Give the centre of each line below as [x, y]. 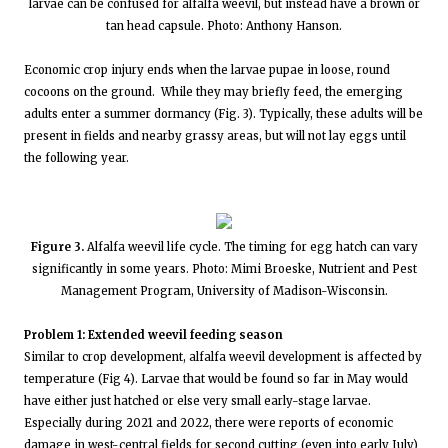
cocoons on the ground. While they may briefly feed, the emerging [213, 91]
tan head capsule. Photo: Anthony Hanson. [224, 25]
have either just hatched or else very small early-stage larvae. [197, 400]
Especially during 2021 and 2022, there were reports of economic [208, 422]
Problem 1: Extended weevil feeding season [153, 334]
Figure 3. [57, 246]
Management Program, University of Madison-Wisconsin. [224, 290]
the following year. [78, 157]
